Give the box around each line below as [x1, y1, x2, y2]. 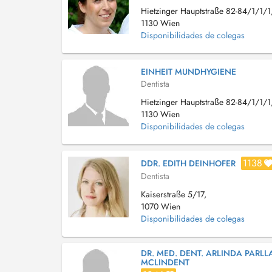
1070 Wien [141, 200, 180, 212]
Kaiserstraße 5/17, [141, 188, 206, 200]
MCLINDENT [141, 256, 189, 268]
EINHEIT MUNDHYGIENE [141, 66, 236, 78]
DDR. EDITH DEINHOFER [141, 157, 236, 169]
